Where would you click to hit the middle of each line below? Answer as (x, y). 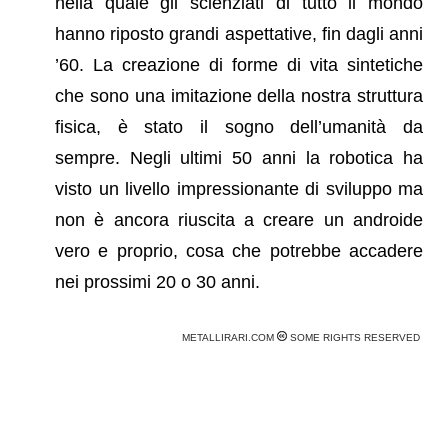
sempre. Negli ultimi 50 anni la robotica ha (239, 157)
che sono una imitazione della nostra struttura (239, 95)
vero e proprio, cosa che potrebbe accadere (239, 250)
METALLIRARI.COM (229, 337)
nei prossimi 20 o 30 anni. (157, 281)
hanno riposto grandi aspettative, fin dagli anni (239, 33)
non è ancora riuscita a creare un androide (239, 219)
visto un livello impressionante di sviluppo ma (239, 188)
